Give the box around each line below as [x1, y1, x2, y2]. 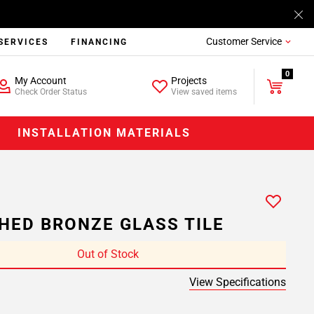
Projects [171, 75, 207, 86]
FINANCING [71, 37, 128, 47]
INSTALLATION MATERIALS [18, 126, 191, 139]
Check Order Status [14, 87, 87, 97]
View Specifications [189, 275, 286, 289]
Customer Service [205, 36, 282, 47]
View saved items [171, 87, 238, 97]
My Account [14, 75, 67, 86]
